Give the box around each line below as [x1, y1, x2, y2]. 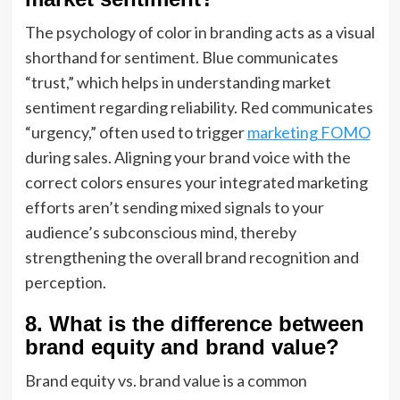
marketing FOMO [246, 122, 371, 142]
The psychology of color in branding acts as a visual [24, 22, 375, 42]
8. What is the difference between [24, 312, 364, 336]
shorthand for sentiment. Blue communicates [24, 47, 338, 67]
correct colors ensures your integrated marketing [24, 172, 368, 192]
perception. [24, 272, 106, 292]
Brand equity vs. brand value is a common [24, 371, 307, 390]
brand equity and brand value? [24, 335, 339, 359]
